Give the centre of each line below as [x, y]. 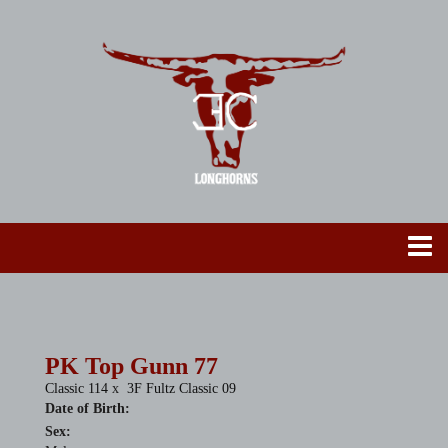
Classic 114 [76, 388]
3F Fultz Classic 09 [181, 388]
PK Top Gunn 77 [131, 366]
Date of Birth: [87, 408]
